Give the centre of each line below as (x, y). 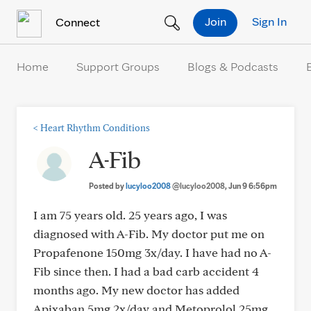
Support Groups (118, 66)
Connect (76, 22)
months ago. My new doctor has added (136, 290)
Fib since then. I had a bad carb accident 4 (146, 271)
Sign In (269, 21)
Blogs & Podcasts (233, 66)
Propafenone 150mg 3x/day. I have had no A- (152, 252)
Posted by (107, 186)
